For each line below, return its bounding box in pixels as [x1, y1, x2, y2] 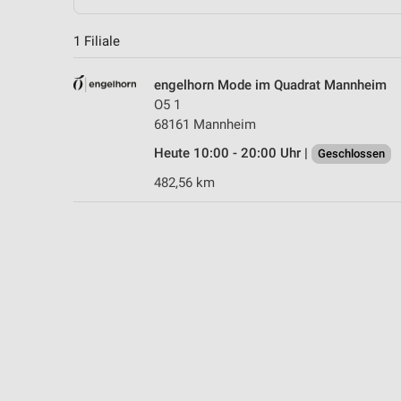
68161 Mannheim [154, 115, 256, 132]
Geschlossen [318, 146, 385, 160]
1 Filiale [73, 32, 120, 49]
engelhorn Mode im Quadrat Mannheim [154, 76, 387, 93]
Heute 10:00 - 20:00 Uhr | [154, 144, 311, 161]
